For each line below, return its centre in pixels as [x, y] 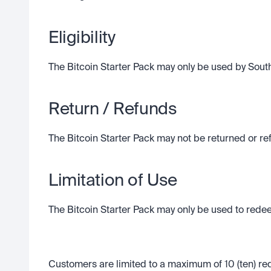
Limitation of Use [113, 181]
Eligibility [82, 38]
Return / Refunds [113, 109]
